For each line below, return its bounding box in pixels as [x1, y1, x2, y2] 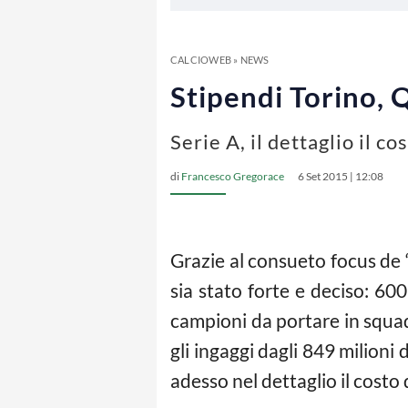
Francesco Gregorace [181, 169, 284, 183]
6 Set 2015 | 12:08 [298, 169, 383, 183]
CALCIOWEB [170, 54, 231, 66]
